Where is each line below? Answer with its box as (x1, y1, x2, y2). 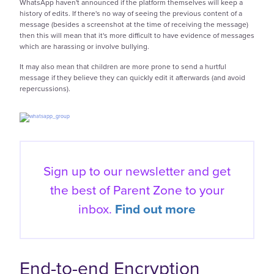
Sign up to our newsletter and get (43, 161, 231, 180)
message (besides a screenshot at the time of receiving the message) (20, 19, 248, 31)
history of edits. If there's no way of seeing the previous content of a (20, 8, 242, 20)
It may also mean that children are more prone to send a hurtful (20, 61, 226, 72)
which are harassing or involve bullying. (20, 41, 151, 53)
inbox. (78, 199, 115, 218)
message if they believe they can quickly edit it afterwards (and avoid (20, 72, 245, 83)
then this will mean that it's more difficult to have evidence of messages (20, 30, 254, 42)
